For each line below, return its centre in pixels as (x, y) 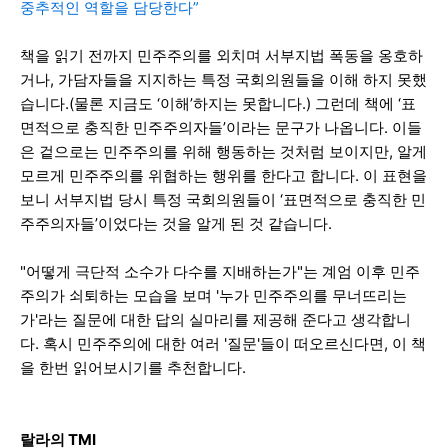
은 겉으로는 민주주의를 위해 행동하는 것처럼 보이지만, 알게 (223, 151)
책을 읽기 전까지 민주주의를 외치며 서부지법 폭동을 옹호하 (221, 55)
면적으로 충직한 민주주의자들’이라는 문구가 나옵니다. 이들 (221, 127)
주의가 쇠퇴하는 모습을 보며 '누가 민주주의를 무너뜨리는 (213, 295)
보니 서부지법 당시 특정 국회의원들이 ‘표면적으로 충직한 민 (223, 199)
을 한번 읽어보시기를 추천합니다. (133, 367)
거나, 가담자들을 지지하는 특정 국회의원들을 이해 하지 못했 (223, 79)
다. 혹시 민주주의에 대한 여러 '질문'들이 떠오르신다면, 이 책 (223, 343)
